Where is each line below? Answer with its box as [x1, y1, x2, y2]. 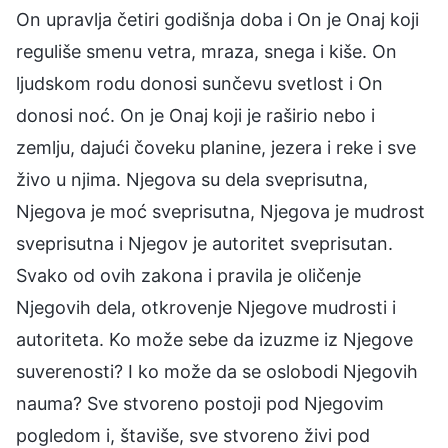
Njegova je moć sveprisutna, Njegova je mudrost [16, 200, 425, 222]
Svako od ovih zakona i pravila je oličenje [16, 264, 361, 286]
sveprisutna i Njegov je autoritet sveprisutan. [16, 232, 393, 254]
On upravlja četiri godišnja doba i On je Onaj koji [16, 8, 419, 30]
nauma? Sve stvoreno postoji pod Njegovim [16, 392, 384, 414]
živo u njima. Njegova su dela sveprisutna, [16, 168, 368, 190]
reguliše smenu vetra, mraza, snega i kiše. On [16, 40, 397, 62]
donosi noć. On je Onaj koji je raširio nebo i [16, 104, 375, 126]
